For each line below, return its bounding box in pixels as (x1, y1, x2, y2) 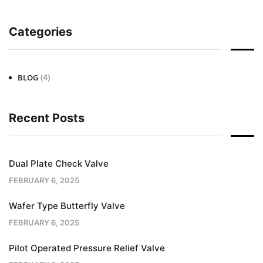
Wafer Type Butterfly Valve (9, 200, 125, 211)
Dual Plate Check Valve (9, 158, 109, 169)
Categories (9, 25, 72, 39)
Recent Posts (9, 111, 85, 125)
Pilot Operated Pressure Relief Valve (9, 242, 165, 254)
